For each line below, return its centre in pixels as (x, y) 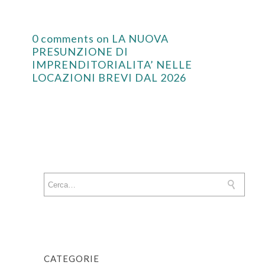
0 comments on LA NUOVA (100, 39)
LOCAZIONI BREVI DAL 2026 (109, 78)
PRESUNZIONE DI (80, 52)
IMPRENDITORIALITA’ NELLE (112, 65)
